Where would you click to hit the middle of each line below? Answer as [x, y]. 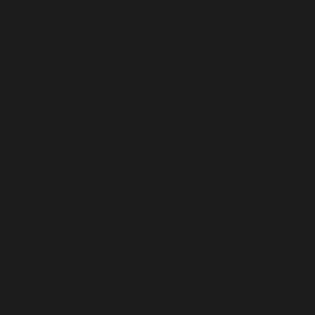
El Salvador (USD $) [92, 21]
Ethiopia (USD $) [86, 144]
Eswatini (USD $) [87, 120]
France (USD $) [83, 267]
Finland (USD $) [84, 243]
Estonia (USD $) [84, 95]
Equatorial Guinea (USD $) [107, 46]
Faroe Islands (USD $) [97, 193]
